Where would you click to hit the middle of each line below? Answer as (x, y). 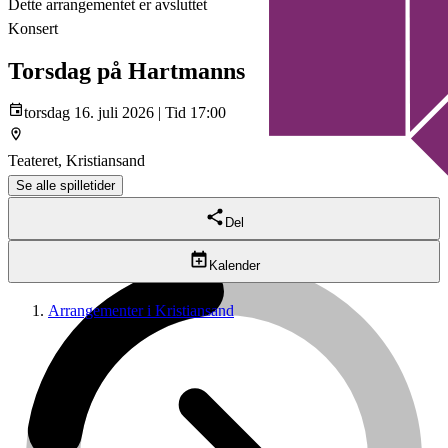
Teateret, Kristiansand (76, 161)
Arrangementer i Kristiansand (141, 311)
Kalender (234, 266)
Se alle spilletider (65, 186)
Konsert (33, 29)
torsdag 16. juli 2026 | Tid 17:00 (125, 113)
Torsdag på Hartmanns (126, 71)
